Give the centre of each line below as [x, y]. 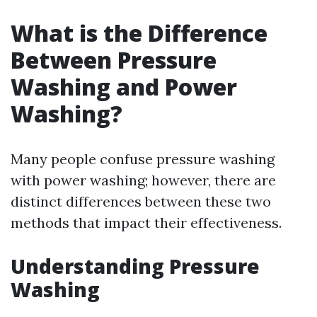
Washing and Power [124, 87]
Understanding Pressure [135, 266]
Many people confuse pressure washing [143, 159]
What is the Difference [139, 33]
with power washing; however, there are [143, 180]
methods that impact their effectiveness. [146, 223]
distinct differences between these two [141, 201]
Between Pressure [114, 60]
